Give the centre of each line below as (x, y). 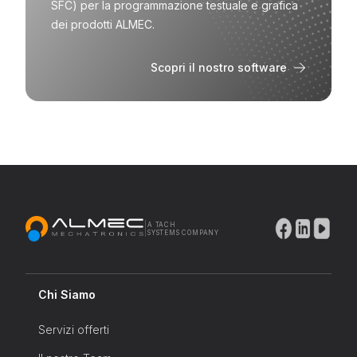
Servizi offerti (74, 330)
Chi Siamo (67, 295)
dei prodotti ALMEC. (103, 24)
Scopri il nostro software (219, 67)
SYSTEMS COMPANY (183, 233)
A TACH (162, 225)
